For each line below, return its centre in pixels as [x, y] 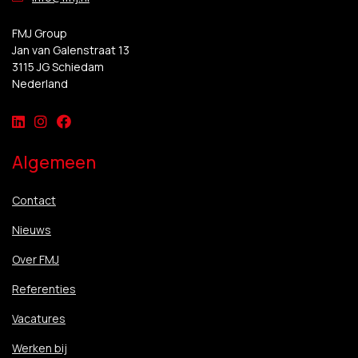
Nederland [40, 84]
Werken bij [40, 348]
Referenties [44, 289]
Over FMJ [36, 259]
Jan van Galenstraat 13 [71, 50]
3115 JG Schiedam [58, 67]
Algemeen [54, 162]
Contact [34, 200]
